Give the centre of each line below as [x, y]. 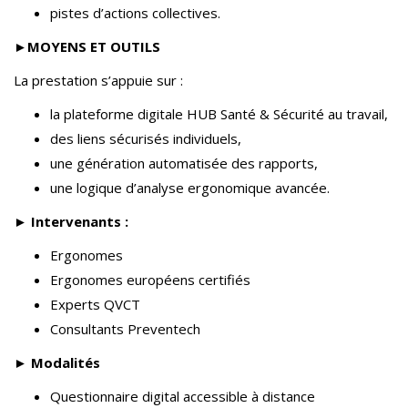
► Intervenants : [71, 221]
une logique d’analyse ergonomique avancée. [190, 188]
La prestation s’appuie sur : [98, 80]
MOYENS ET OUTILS [94, 46]
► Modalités [59, 362]
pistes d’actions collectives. [135, 13]
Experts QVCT [95, 304]
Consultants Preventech [125, 329]
